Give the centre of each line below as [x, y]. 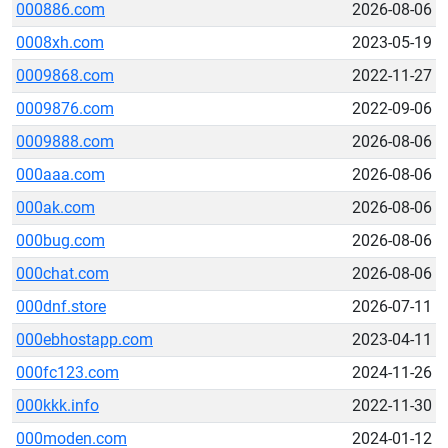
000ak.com [55, 207]
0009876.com [65, 108]
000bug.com [60, 240]
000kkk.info [57, 405]
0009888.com [65, 141]
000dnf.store [61, 306]
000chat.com [62, 273]
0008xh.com [60, 42]
